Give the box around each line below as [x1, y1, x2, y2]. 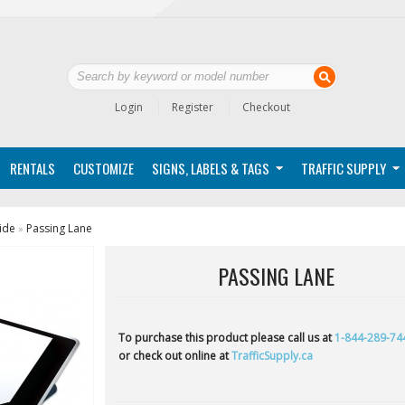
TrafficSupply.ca [231, 348, 313, 363]
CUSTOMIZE [73, 158, 134, 178]
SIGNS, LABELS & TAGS [152, 158, 269, 178]
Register [172, 99, 213, 115]
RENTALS [10, 158, 55, 178]
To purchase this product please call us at [118, 330, 334, 345]
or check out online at [118, 348, 231, 363]
